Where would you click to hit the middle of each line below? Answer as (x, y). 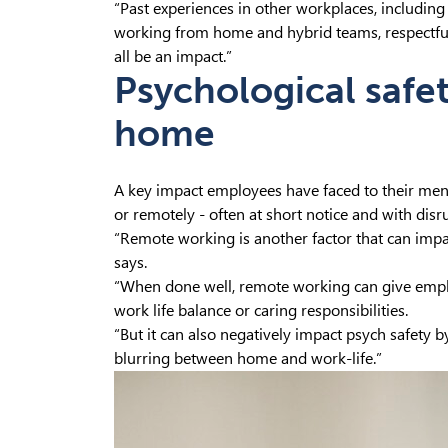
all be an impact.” (173, 56)
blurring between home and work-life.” (248, 358)
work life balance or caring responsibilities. (261, 310)
